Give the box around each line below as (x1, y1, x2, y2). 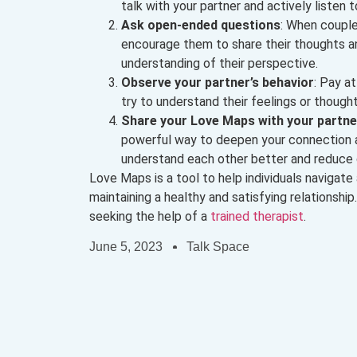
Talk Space (186, 240, 249, 254)
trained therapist (210, 208, 304, 224)
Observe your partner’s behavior (121, 74, 314, 90)
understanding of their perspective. (121, 55, 318, 71)
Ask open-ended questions (121, 17, 280, 33)
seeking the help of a (89, 208, 210, 224)
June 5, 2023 (89, 240, 163, 254)
